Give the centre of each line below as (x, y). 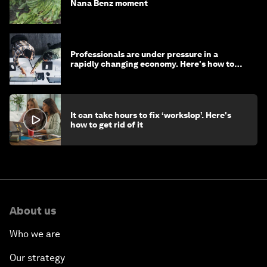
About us (33, 211)
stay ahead (92, 74)
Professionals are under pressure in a (144, 55)
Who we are (35, 234)
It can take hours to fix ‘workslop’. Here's (151, 115)
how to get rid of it (107, 125)
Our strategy (37, 258)
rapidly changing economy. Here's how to (152, 64)
